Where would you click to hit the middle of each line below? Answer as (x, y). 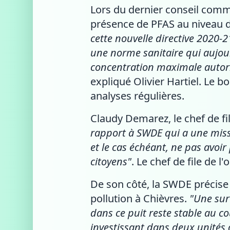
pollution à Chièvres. (140, 198)
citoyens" (111, 161)
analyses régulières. (137, 95)
